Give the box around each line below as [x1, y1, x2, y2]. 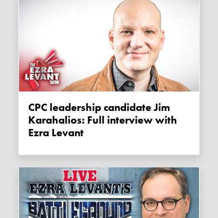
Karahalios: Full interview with [28, 113, 178, 127]
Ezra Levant [28, 126, 84, 140]
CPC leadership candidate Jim [28, 100, 35, 114]
